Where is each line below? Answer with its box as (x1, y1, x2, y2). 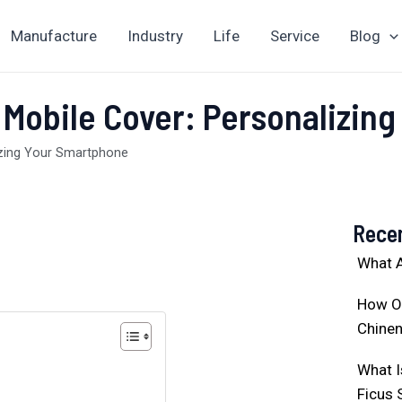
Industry (127, 27, 183, 45)
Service (270, 27, 319, 45)
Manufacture (11, 27, 97, 45)
